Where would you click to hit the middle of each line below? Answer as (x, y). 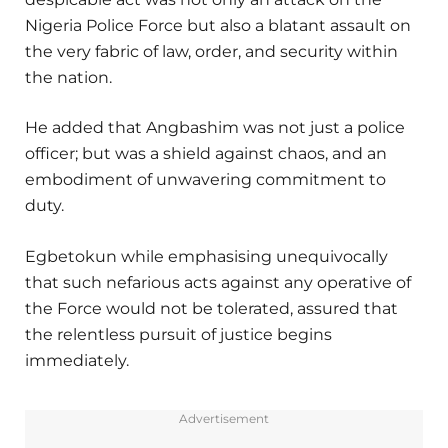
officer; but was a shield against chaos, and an (206, 154)
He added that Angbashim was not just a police (215, 128)
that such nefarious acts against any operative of (218, 282)
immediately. (77, 360)
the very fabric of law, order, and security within (211, 52)
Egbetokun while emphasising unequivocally (206, 256)
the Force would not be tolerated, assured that (211, 308)
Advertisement (224, 418)
